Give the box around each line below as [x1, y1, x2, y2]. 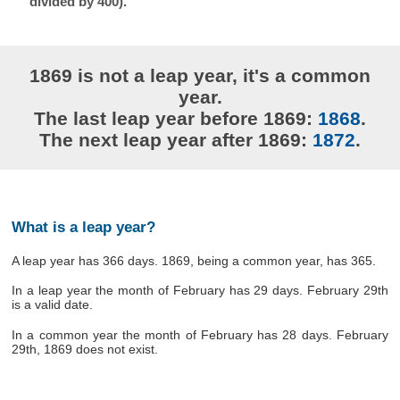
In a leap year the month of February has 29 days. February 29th [12, 283, 388, 298]
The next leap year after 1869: [39, 129, 312, 150]
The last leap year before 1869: [34, 107, 318, 129]
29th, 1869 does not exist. [12, 341, 159, 356]
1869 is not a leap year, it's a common [29, 64, 371, 86]
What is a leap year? [11, 218, 155, 236]
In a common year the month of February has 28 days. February [12, 327, 388, 342]
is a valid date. [12, 297, 94, 312]
